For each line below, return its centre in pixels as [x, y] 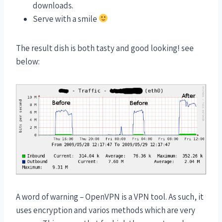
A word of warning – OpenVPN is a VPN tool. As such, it [110, 196]
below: [28, 61]
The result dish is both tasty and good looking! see [105, 48]
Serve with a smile [66, 19]
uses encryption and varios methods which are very [106, 210]
